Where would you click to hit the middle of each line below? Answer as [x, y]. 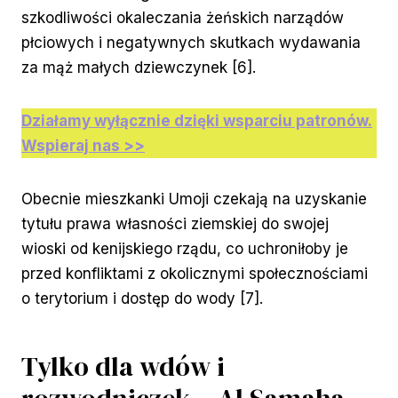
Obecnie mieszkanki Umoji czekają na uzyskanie [194, 199]
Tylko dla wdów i [123, 367]
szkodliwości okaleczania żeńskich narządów [183, 18]
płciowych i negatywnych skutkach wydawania [191, 43]
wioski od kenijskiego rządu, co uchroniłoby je [185, 249]
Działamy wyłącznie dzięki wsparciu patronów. [197, 121]
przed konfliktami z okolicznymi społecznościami [195, 274]
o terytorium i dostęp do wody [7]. [142, 299]
